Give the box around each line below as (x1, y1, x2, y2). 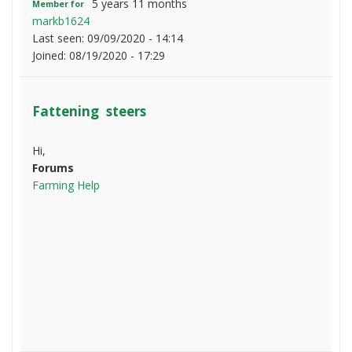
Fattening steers (32, 101, 146, 120)
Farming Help (32, 177, 100, 192)
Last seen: (32, 30, 87, 46)
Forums (32, 159, 74, 175)
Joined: (32, 47, 69, 63)
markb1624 (32, 13, 90, 28)
